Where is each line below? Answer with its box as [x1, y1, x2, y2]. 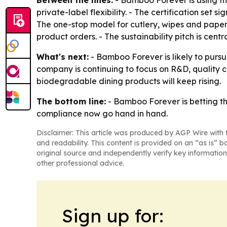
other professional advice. [36, 158, 124, 168]
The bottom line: [36, 96, 106, 106]
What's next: [36, 51, 89, 62]
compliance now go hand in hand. [36, 108, 168, 119]
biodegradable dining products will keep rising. [36, 75, 221, 86]
